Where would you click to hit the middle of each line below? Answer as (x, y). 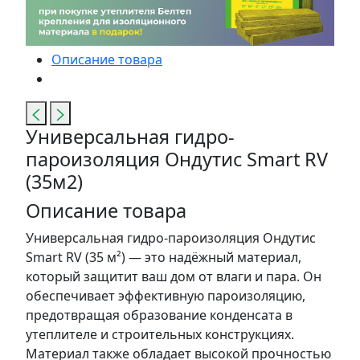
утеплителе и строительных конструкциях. (160, 335)
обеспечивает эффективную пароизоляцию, (166, 296)
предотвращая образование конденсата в (159, 315)
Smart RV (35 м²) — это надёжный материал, (164, 258)
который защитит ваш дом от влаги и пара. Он (174, 277)
